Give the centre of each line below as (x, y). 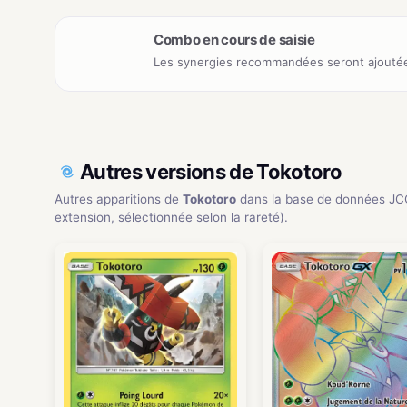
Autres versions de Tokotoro (211, 171)
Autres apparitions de (119, 199)
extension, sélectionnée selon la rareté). (171, 217)
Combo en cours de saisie (234, 39)
